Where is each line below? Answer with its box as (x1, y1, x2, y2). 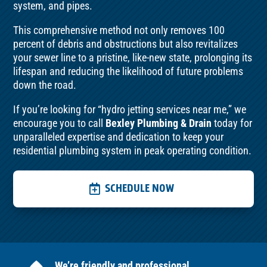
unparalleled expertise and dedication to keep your (13, 131, 224, 143)
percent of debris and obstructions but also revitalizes (13, 38, 238, 50)
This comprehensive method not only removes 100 (13, 24, 225, 36)
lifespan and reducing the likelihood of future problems (13, 65, 244, 77)
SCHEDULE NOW (105, 181, 174, 196)
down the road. (13, 79, 77, 91)
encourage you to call (13, 117, 106, 129)
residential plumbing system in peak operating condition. (13, 144, 252, 157)
